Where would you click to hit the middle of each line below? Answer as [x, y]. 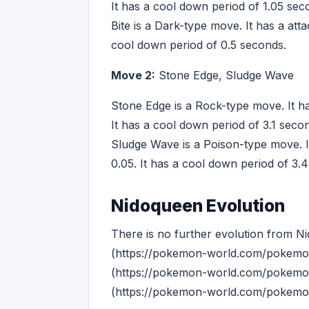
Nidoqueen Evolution [198, 206]
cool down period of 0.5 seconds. [199, 45]
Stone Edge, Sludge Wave [225, 75]
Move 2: [133, 75]
